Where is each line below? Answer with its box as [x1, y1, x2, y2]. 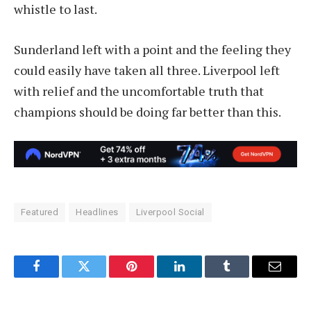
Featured [21, 207, 59, 218]
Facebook [35, 270, 84, 283]
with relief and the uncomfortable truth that [14, 82, 264, 99]
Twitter [83, 270, 119, 283]
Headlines [76, 207, 119, 218]
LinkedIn [178, 270, 224, 283]
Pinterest [131, 270, 175, 283]
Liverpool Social [135, 207, 205, 218]
